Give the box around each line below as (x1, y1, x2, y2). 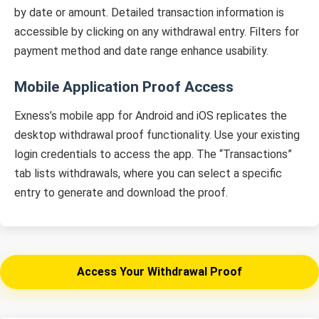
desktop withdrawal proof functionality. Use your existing (14, 127, 300, 142)
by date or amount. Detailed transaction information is (14, 5, 284, 19)
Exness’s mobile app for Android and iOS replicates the (14, 108, 287, 122)
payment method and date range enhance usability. (14, 43, 268, 58)
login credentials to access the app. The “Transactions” (14, 147, 292, 161)
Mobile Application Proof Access (14, 78, 234, 95)
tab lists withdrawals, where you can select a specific (14, 166, 282, 180)
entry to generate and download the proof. (14, 185, 228, 199)
